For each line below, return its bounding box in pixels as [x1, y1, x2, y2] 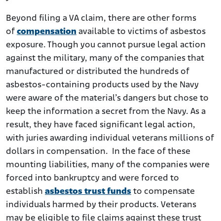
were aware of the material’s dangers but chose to [6, 94, 209, 104]
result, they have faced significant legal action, [6, 120, 195, 130]
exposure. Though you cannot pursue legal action [6, 40, 206, 50]
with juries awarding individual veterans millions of [6, 134, 214, 144]
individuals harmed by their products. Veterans [6, 200, 196, 210]
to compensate [131, 187, 195, 197]
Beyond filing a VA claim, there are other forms [6, 14, 196, 24]
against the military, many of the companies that [6, 54, 204, 64]
